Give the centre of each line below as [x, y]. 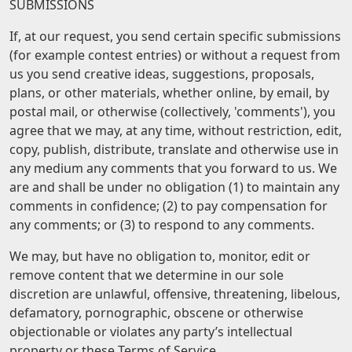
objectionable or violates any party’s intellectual [151, 332]
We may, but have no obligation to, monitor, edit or [160, 256]
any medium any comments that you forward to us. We [173, 168]
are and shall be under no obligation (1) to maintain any [174, 187]
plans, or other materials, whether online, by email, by [169, 93]
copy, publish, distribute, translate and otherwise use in [174, 149]
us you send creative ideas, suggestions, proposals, [162, 74]
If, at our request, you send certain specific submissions [175, 36]
